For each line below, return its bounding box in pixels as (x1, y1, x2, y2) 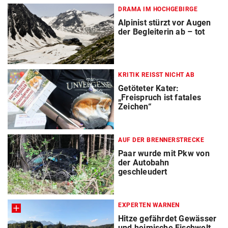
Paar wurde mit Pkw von (118, 148, 210, 158)
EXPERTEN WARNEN (118, 201, 180, 209)
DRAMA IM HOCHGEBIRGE (118, 6, 197, 13)
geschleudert (118, 166, 167, 177)
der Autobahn (118, 157, 169, 167)
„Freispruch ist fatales (118, 92, 201, 102)
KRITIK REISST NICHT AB (118, 71, 190, 78)
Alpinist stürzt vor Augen (118, 18, 211, 28)
